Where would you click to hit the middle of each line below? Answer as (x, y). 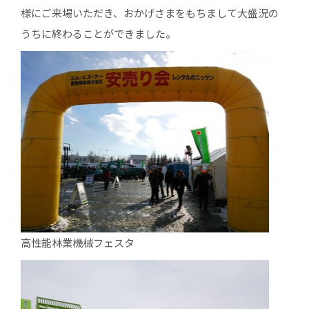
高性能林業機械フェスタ (77, 242)
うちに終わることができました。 (98, 33)
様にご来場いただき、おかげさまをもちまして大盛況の (149, 13)
